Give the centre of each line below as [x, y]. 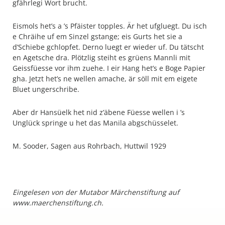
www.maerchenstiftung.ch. [58, 203]
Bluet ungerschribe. [46, 89]
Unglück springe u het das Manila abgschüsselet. [95, 123]
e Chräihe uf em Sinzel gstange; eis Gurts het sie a [97, 36]
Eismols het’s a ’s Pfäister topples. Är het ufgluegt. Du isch [110, 26]
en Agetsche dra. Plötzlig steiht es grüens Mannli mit [101, 58]
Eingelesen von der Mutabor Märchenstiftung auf [96, 192]
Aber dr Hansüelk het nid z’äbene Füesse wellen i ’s [99, 112]
